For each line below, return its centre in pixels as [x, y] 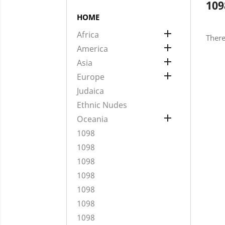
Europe [91, 77]
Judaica [90, 91]
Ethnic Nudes [102, 105]
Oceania [92, 119]
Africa [88, 35]
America [92, 49]
